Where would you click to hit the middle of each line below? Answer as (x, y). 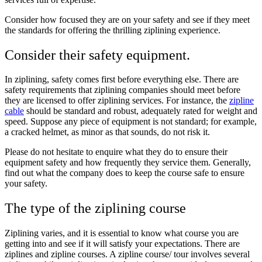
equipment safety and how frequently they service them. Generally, (128, 163)
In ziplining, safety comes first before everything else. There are (122, 80)
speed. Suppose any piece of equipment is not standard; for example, (131, 122)
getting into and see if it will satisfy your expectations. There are (122, 244)
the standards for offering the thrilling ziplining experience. (113, 30)
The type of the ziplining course (95, 208)
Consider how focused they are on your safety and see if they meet (127, 19)
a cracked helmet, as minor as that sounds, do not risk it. (107, 132)
